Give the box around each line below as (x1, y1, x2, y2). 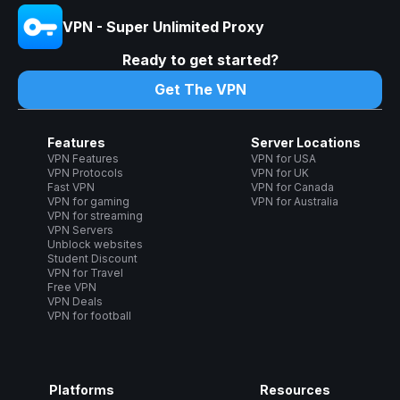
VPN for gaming (46, 195, 129, 209)
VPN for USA (250, 152, 316, 166)
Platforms (48, 382, 114, 398)
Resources (260, 382, 330, 398)
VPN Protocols (46, 166, 123, 180)
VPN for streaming (46, 209, 143, 223)
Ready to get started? (121, 51, 279, 70)
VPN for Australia (250, 195, 338, 209)
